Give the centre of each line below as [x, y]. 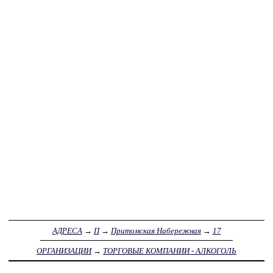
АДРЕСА [67, 230]
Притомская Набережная [156, 230]
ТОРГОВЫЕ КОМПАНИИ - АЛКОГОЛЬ [170, 250]
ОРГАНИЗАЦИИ [64, 250]
